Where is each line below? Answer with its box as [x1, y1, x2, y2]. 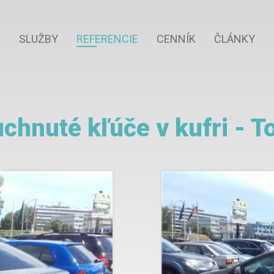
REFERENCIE [76, 32, 138, 45]
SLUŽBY [18, 32, 58, 45]
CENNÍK [156, 32, 196, 45]
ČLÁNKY [213, 32, 255, 45]
